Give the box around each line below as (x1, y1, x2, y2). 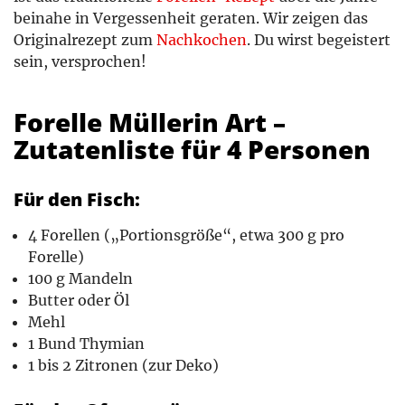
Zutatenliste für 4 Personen (14, 131, 371, 166)
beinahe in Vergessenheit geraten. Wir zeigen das (14, 8, 368, 27)
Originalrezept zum (14, 30, 156, 49)
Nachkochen (156, 30, 247, 49)
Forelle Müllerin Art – (14, 104, 286, 139)
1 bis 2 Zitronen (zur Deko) (28, 356, 219, 375)
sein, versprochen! (14, 52, 146, 71)
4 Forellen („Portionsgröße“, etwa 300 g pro (28, 226, 344, 245)
